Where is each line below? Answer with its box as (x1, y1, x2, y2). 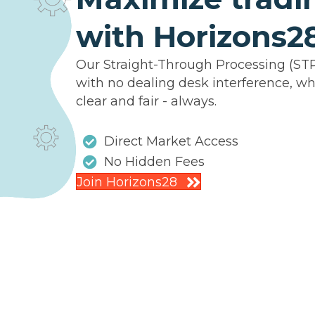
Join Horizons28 (77, 174, 177, 191)
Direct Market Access (104, 134, 238, 150)
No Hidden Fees (104, 154, 205, 170)
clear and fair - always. (76, 94, 217, 110)
